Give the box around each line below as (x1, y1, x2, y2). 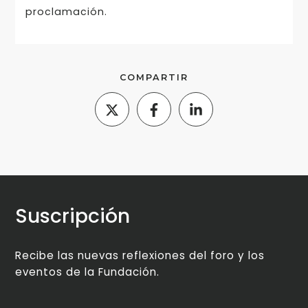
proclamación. (25, 5, 107, 19)
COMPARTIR (120, 72, 188, 83)
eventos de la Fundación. (15, 265, 160, 280)
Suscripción (15, 202, 131, 230)
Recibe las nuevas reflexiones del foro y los (15, 248, 265, 263)
